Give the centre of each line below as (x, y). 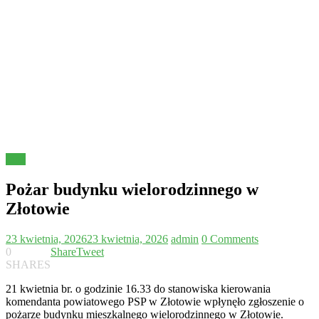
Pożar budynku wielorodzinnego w (132, 190)
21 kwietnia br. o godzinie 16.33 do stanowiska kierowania (138, 289)
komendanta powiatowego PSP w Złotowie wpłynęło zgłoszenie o (155, 302)
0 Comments (230, 239)
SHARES (28, 265)
